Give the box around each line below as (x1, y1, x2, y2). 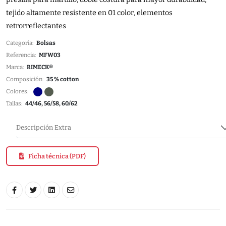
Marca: (6, 64, 27, 71)
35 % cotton (46, 76, 79, 83)
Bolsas (36, 39, 55, 47)
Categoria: (6, 39, 36, 47)
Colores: (6, 88, 33, 95)
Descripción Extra (16, 124, 71, 132)
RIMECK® (27, 64, 53, 71)
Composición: (6, 76, 46, 83)
